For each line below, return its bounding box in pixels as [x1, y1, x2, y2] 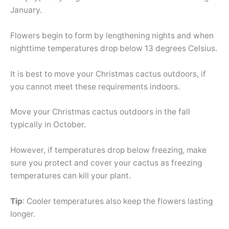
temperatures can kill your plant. [10, 171, 131, 181]
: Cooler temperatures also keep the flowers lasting [22, 196, 213, 206]
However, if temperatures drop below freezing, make [10, 145, 207, 155]
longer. [10, 209, 35, 219]
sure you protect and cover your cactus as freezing [10, 158, 202, 168]
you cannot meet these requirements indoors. [10, 81, 180, 91]
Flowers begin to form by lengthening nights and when [10, 30, 214, 40]
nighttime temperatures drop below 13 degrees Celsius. [10, 43, 217, 53]
